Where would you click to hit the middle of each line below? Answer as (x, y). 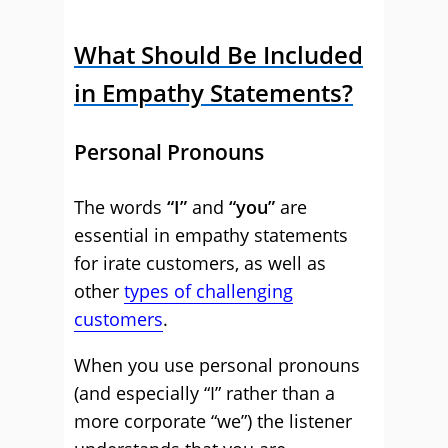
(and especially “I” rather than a (204, 393)
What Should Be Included (218, 54)
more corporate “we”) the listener (213, 421)
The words (120, 207)
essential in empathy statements (211, 235)
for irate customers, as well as (200, 263)
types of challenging (208, 291)
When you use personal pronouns (217, 365)
